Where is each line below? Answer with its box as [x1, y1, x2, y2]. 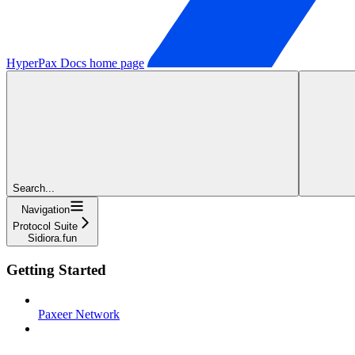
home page [86, 55, 144, 70]
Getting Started [6, 261, 106, 278]
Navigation [21, 203, 70, 216]
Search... [13, 181, 55, 194]
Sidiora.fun [28, 231, 77, 244]
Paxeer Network [38, 307, 120, 322]
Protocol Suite [13, 219, 78, 232]
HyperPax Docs [6, 55, 86, 70]
